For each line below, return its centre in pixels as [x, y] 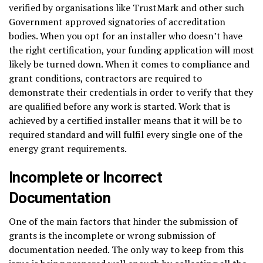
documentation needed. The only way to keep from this [126, 249]
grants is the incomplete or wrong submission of [112, 235]
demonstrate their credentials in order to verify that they [131, 92]
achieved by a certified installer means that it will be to [125, 120]
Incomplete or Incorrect [86, 177]
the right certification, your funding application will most [131, 50]
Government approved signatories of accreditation [117, 21]
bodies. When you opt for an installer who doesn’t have [126, 36]
